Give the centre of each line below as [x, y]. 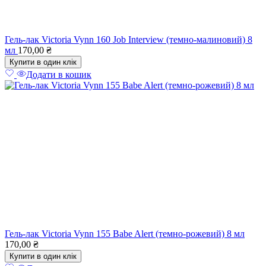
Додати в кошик [59, 75]
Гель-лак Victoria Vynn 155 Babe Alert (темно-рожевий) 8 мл [125, 234]
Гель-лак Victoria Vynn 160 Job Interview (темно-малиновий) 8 [129, 40]
